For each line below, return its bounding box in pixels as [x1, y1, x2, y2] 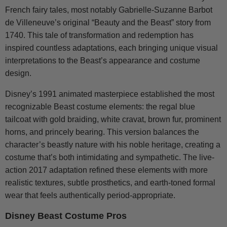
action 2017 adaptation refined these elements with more [5, 166, 208, 175]
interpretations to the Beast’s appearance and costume [5, 56, 200, 65]
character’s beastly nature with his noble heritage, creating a [5, 140, 220, 149]
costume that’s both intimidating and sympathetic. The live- [5, 153, 214, 162]
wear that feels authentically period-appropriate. [5, 191, 175, 200]
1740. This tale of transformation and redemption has [5, 31, 194, 40]
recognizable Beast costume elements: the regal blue [5, 102, 195, 111]
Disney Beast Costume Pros [5, 211, 127, 221]
